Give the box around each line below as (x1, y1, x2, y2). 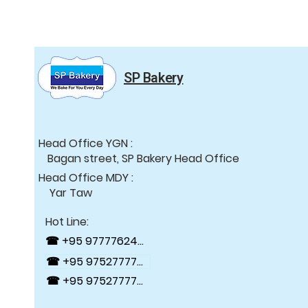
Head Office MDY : (38, 170, 133, 186)
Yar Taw (38, 185, 95, 201)
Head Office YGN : (38, 135, 240, 151)
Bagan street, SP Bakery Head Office (47, 151, 239, 166)
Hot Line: (45, 214, 89, 230)
